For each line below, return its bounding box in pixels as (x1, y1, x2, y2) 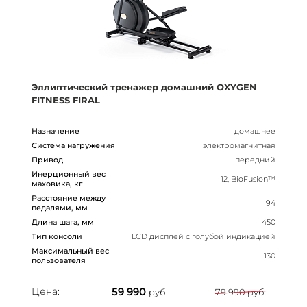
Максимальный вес (32, 245, 109, 256)
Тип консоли (32, 231, 82, 241)
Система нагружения (32, 140, 115, 150)
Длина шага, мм (32, 217, 94, 227)
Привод (32, 154, 63, 164)
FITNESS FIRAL (32, 94, 100, 106)
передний (235, 154, 275, 164)
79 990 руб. (215, 286, 267, 297)
